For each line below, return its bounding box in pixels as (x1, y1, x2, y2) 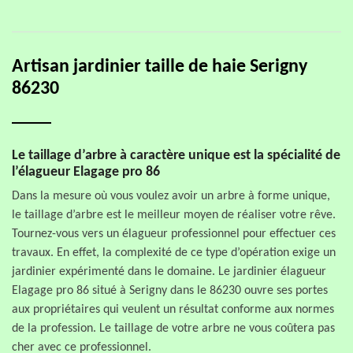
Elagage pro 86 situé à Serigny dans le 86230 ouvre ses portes (12, 284, 328, 297)
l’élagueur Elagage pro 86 (12, 165, 160, 180)
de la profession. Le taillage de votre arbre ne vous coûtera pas (12, 322, 335, 335)
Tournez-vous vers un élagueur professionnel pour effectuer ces (12, 228, 336, 240)
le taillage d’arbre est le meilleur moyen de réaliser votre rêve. (12, 209, 336, 221)
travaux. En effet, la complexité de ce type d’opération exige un (12, 247, 336, 259)
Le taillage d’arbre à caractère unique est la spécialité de (12, 148, 340, 163)
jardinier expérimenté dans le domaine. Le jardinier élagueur (12, 266, 326, 278)
